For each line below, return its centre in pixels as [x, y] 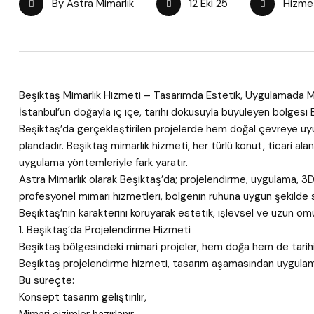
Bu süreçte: [47, 280]
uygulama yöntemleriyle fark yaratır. [103, 163]
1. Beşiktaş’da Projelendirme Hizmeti [105, 230]
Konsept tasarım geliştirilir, [83, 297]
